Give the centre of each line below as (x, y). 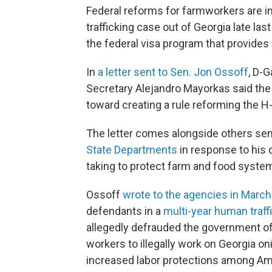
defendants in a (125, 211)
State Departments (132, 149)
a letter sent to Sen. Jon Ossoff (173, 72)
